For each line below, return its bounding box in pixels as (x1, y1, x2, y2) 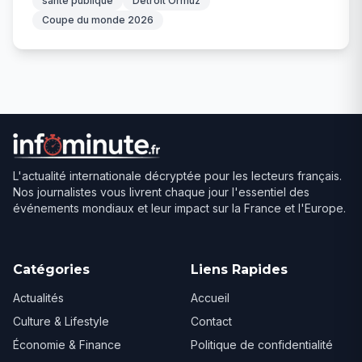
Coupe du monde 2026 (42, 14, 154, 27)
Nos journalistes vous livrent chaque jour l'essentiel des (13, 185, 309, 200)
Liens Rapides (191, 262, 288, 278)
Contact (191, 314, 232, 329)
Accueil (191, 291, 229, 305)
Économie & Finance (13, 338, 121, 352)
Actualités (13, 291, 64, 305)
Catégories (13, 262, 90, 278)
